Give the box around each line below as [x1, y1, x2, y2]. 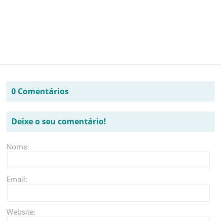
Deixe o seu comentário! [11, 116, 107, 127]
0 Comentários [11, 86, 69, 97]
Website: [6, 207, 36, 217]
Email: [6, 174, 28, 184]
